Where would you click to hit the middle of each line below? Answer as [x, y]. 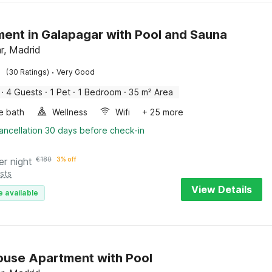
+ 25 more [163, 112]
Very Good [76, 72]
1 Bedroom [100, 92]
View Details [222, 189]
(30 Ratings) [28, 72]
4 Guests [25, 92]
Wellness [70, 112]
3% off [67, 159]
